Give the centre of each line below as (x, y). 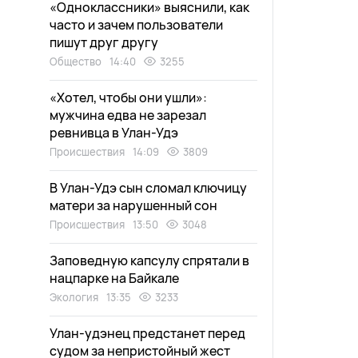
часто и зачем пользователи (136, 25)
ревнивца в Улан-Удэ (114, 133)
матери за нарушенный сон (133, 205)
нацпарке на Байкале (114, 278)
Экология (74, 297)
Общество (76, 62)
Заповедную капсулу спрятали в (149, 261)
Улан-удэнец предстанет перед (147, 333)
